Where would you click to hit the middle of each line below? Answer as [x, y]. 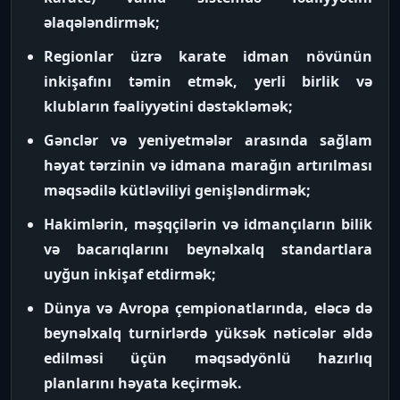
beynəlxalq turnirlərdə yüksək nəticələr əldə [208, 333]
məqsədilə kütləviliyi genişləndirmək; [177, 190]
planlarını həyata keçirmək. [143, 383]
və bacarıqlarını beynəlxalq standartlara [208, 249]
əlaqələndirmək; [102, 22]
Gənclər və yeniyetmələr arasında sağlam [208, 140]
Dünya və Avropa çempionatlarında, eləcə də [208, 308]
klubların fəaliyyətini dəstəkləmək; [168, 106]
